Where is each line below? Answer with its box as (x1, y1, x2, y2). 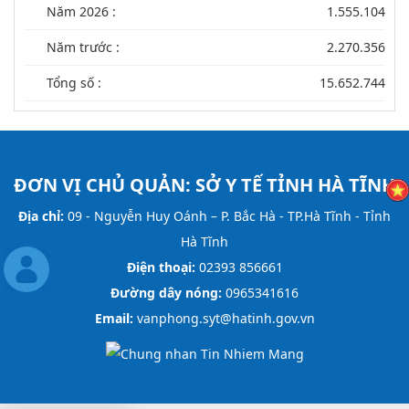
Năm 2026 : (47, 3, 116, 21)
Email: (94, 309, 133, 328)
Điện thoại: (126, 258, 195, 277)
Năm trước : (47, 38, 120, 57)
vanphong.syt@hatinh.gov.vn (132, 309, 315, 328)
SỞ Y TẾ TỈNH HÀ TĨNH (195, 173, 395, 198)
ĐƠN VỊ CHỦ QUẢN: (14, 173, 195, 198)
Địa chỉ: (18, 207, 64, 225)
